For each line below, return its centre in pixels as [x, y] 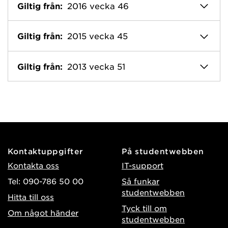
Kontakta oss [33, 165]
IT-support [142, 165]
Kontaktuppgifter [46, 151]
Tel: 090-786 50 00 [46, 181]
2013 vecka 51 [96, 66]
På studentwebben [163, 151]
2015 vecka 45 [97, 36]
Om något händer [43, 213]
